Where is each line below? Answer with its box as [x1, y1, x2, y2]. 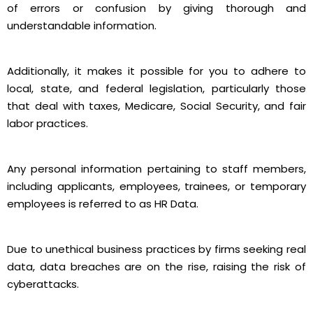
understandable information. [7, 17, 156, 33]
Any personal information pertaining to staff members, [7, 161, 306, 176]
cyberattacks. [7, 276, 79, 291]
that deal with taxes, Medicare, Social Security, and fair [7, 98, 306, 113]
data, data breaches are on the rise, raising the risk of [7, 259, 306, 274]
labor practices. [7, 115, 88, 131]
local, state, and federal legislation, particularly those [7, 80, 306, 96]
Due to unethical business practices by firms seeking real [7, 241, 306, 256]
